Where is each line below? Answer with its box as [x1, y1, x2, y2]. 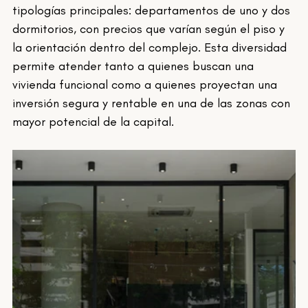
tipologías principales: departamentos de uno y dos [12, 3, 294, 19]
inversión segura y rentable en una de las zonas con [12, 96, 294, 111]
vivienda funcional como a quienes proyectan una [12, 77, 281, 93]
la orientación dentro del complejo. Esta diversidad [12, 40, 291, 56]
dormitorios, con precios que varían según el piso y [12, 21, 289, 37]
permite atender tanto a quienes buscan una [12, 58, 258, 74]
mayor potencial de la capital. [12, 114, 175, 130]
